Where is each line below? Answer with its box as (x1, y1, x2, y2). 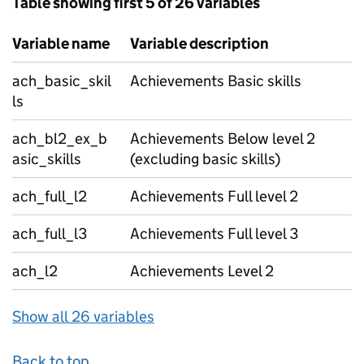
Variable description (130, 34, 269, 53)
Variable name (12, 34, 110, 53)
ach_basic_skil (12, 71, 111, 90)
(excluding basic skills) (130, 149, 280, 168)
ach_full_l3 (12, 224, 87, 243)
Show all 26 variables (12, 307, 154, 326)
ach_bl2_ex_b (12, 129, 107, 148)
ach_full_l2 (12, 187, 87, 206)
